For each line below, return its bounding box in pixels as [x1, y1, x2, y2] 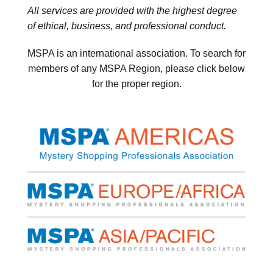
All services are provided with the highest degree [27, 5, 237, 16]
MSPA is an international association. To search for [27, 48, 246, 59]
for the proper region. [91, 79, 182, 90]
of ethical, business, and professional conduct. [27, 20, 226, 31]
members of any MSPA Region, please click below [28, 63, 245, 74]
